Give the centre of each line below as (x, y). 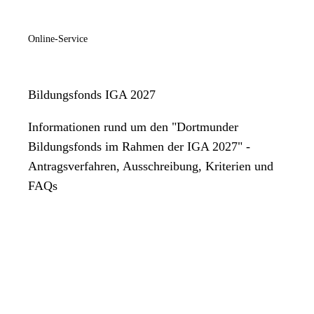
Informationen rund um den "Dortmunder (133, 127)
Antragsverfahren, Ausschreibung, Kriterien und (151, 166)
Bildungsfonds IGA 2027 (92, 94)
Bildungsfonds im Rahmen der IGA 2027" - (139, 146)
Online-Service (58, 39)
